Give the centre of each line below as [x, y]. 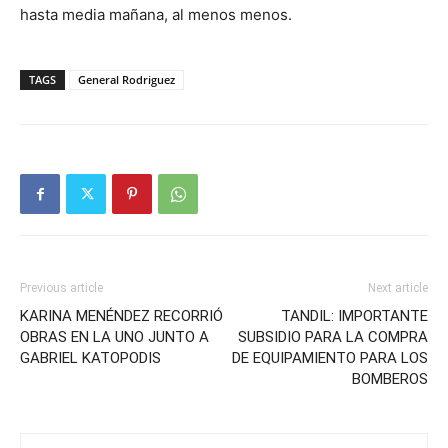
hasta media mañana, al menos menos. [156, 14]
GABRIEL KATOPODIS [90, 358]
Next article [398, 288]
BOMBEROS [390, 379]
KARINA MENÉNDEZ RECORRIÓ [121, 316]
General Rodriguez [126, 79]
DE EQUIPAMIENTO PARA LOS [330, 358]
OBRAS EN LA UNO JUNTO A [114, 337]
